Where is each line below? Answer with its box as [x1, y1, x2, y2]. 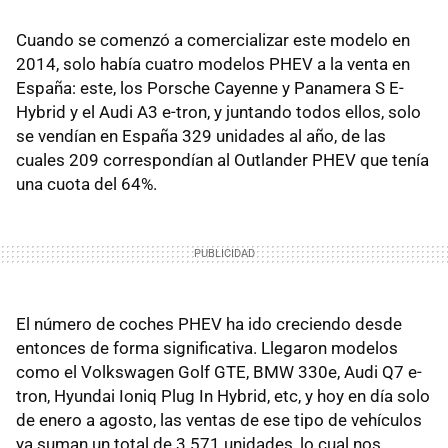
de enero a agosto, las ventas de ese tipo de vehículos [16, 410, 422, 431]
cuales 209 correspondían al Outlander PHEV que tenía [16, 150, 429, 171]
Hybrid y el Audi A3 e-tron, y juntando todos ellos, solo [16, 102, 421, 123]
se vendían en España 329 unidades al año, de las [16, 126, 386, 147]
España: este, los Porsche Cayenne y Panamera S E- [16, 78, 404, 99]
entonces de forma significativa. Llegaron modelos [16, 338, 398, 359]
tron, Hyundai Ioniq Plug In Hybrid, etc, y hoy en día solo [16, 386, 430, 407]
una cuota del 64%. [16, 174, 157, 195]
